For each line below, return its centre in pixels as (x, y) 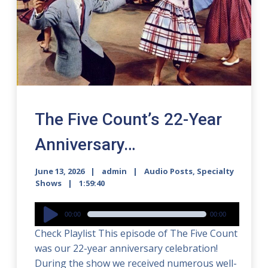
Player (48, 224)
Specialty (216, 171)
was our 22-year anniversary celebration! (127, 249)
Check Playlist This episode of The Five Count (136, 234)
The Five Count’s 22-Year (129, 120)
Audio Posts (169, 171)
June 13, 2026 (60, 171)
